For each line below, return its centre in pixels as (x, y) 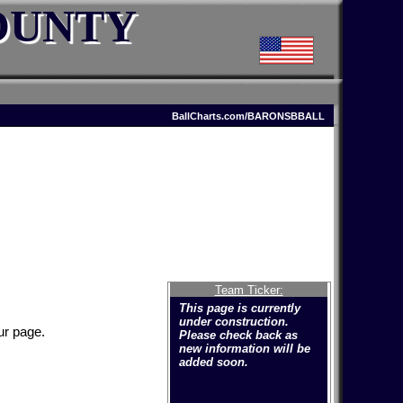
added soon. (214, 362)
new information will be (245, 348)
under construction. (234, 321)
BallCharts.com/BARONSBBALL (248, 116)
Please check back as (238, 335)
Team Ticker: (249, 290)
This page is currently (240, 308)
